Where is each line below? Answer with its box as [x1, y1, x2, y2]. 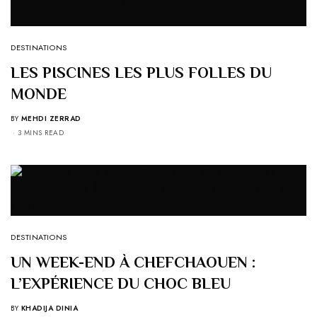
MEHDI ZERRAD [21, 113, 81, 125]
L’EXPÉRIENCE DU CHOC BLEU [11, 275, 231, 293]
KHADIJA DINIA [21, 303, 78, 314]
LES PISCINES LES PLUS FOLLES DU [11, 64, 272, 82]
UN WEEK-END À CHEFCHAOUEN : [11, 253, 255, 272]
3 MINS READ [17, 127, 64, 139]
